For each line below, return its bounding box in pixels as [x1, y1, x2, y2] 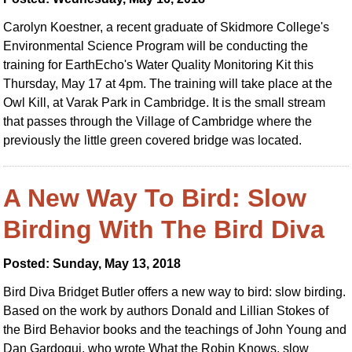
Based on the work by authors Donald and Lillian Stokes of [3, 304, 329, 317]
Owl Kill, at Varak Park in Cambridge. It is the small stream [3, 96, 326, 109]
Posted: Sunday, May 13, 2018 [3, 257, 181, 270]
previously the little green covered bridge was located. [3, 134, 302, 147]
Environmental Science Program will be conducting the [3, 39, 309, 53]
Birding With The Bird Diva [3, 215, 325, 244]
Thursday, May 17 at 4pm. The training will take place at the [3, 77, 333, 90]
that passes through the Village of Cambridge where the [3, 115, 313, 128]
